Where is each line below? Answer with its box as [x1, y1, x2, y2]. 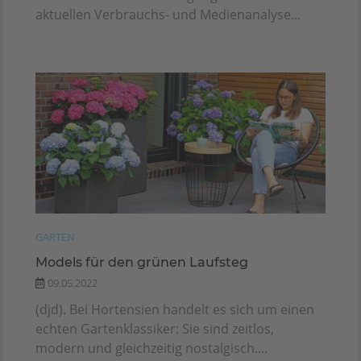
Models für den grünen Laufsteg [35, 255, 248, 271]
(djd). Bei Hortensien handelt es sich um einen [35, 301, 314, 319]
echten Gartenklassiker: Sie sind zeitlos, [35, 320, 274, 338]
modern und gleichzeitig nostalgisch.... [35, 339, 268, 358]
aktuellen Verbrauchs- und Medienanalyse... [35, 6, 301, 24]
